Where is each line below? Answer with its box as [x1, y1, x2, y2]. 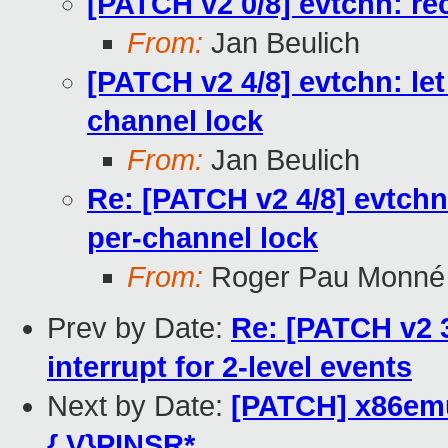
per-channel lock [87, 222, 318, 255]
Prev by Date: [47, 312, 231, 345]
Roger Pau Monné [203, 261, 445, 294]
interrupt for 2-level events [47, 351, 412, 384]
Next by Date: [47, 390, 231, 423]
